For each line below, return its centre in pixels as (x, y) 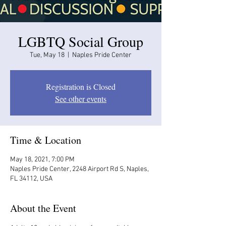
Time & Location (46, 140)
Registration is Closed (81, 86)
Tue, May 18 (47, 55)
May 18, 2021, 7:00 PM (42, 159)
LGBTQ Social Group (81, 41)
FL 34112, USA (31, 179)
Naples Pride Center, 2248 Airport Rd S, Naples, (79, 169)
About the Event (43, 208)
